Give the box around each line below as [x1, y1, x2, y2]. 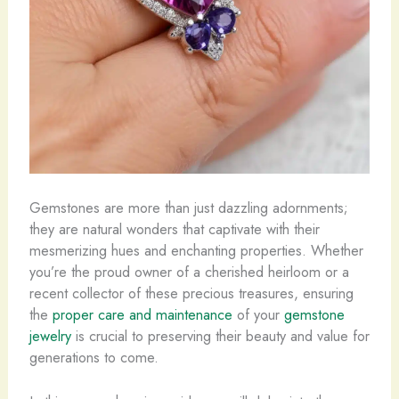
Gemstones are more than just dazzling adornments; [28, 196, 348, 218]
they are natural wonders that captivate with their [28, 217, 320, 240]
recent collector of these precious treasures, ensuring [28, 281, 354, 304]
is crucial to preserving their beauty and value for [70, 324, 370, 346]
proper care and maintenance [52, 303, 232, 325]
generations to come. [28, 346, 159, 368]
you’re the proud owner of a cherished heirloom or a [28, 260, 349, 282]
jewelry [28, 324, 71, 346]
